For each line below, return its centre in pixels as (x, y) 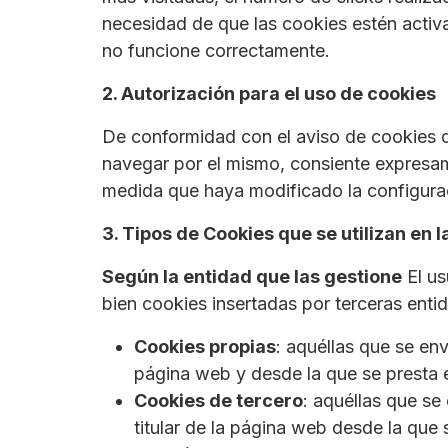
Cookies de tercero (218, 401)
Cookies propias (205, 347)
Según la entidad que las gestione (252, 277)
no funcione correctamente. (216, 51)
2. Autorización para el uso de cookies (269, 94)
